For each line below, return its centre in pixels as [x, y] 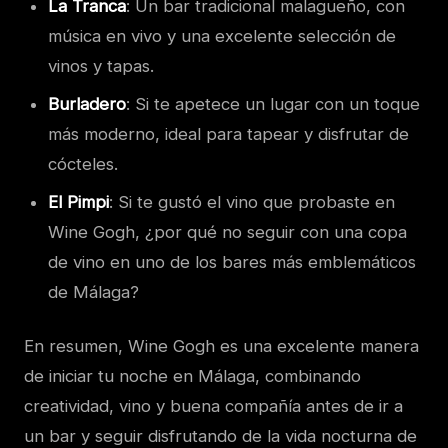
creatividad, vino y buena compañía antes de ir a [213, 406]
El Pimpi [78, 202]
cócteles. [83, 164]
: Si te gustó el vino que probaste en [252, 202]
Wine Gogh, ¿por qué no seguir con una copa [227, 232]
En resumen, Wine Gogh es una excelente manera [221, 346]
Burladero [87, 104]
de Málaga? [93, 292]
